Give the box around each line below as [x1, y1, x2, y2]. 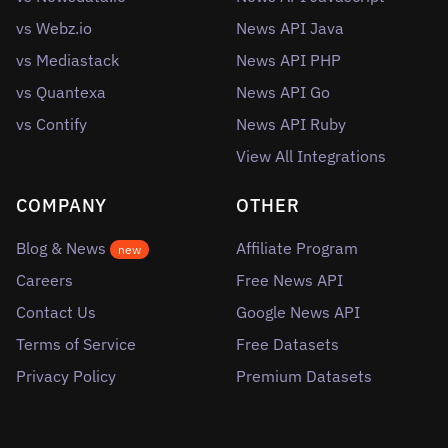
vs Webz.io [16, 18, 92, 38]
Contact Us [16, 302, 96, 322]
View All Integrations [236, 146, 386, 166]
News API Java [236, 18, 344, 38]
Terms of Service [16, 334, 136, 354]
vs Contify [16, 114, 87, 134]
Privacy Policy [16, 366, 116, 386]
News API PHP [236, 50, 341, 70]
